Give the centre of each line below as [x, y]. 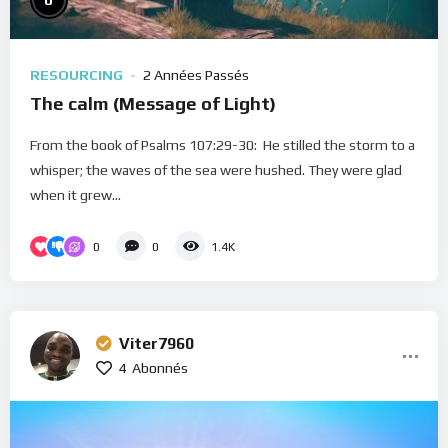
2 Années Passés [196, 75]
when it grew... [75, 195]
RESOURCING [76, 75]
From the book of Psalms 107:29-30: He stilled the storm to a [222, 145]
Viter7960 [156, 344]
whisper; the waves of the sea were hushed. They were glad [216, 170]
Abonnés [160, 368]
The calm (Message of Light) [153, 104]
